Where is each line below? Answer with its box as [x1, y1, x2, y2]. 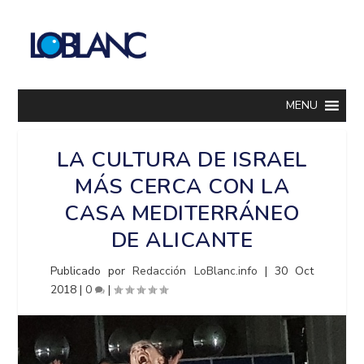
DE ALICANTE [110, 226, 253, 254]
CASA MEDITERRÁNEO [64, 199, 300, 227]
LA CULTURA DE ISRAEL [56, 145, 308, 174]
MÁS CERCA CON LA [75, 172, 289, 201]
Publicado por [50, 263, 133, 279]
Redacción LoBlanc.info [132, 263, 258, 279]
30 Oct [274, 263, 314, 279]
